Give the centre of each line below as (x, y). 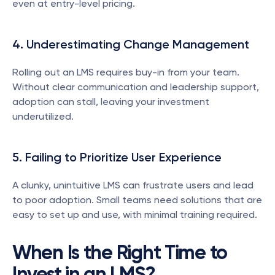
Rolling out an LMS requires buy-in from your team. (126, 72)
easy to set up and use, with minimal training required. (135, 215)
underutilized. (43, 116)
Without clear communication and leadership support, (136, 87)
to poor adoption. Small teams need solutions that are (137, 200)
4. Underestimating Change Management (131, 44)
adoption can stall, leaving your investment (111, 102)
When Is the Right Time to (120, 252)
